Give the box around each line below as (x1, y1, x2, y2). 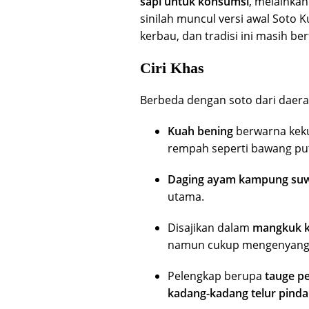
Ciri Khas (140, 59, 204, 77)
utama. (168, 188, 204, 204)
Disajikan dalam (168, 219, 252, 235)
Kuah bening (168, 123, 233, 139)
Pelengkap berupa (168, 268, 265, 283)
